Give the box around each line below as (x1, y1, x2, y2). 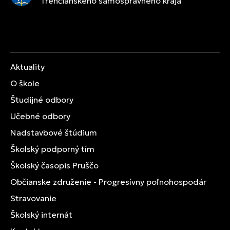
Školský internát (10, 209, 72, 220)
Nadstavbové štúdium (10, 127, 97, 138)
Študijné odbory (10, 94, 73, 105)
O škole (10, 78, 40, 88)
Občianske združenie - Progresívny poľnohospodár (10, 176, 206, 187)
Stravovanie (10, 193, 56, 203)
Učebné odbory (10, 110, 70, 121)
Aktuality (10, 61, 45, 72)
